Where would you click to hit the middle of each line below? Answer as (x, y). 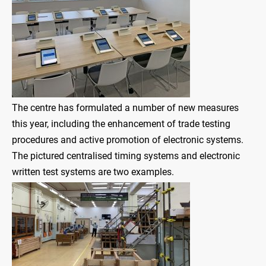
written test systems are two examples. (93, 172)
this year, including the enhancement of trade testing (121, 124)
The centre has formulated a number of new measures (125, 108)
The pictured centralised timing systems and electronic (126, 156)
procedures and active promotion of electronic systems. (128, 140)
